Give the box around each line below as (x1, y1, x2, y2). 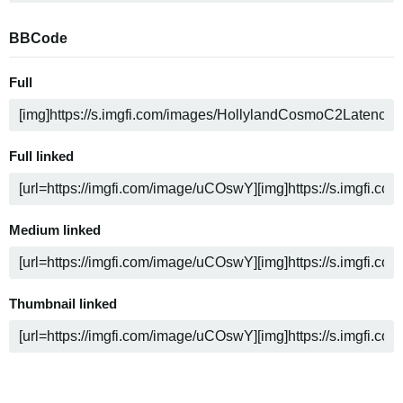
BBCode (9, 30, 67, 46)
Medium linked (9, 222, 101, 237)
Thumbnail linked (9, 296, 117, 311)
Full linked (9, 148, 74, 164)
